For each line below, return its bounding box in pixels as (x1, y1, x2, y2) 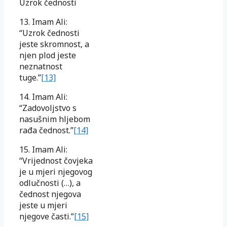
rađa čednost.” (19, 124, 73, 136)
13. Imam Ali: (19, 16, 67, 27)
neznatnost (19, 60, 62, 72)
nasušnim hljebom (19, 113, 90, 125)
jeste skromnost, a (19, 38, 89, 50)
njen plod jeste (19, 49, 76, 61)
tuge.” (19, 71, 41, 83)
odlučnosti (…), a (19, 177, 81, 188)
